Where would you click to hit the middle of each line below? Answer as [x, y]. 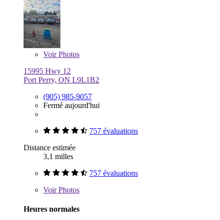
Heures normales [52, 209]
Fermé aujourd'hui [71, 105]
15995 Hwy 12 [47, 71]
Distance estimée [50, 147]
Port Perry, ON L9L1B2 [61, 80]
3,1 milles [58, 156]
